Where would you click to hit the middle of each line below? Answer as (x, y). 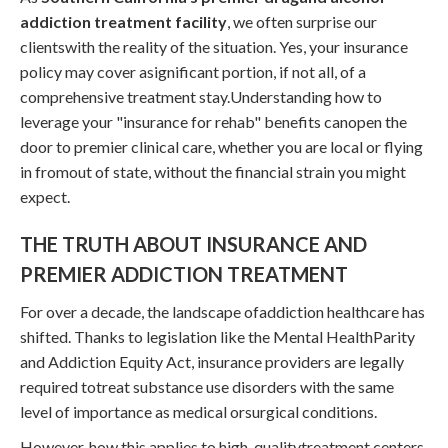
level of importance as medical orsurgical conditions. (198, 411)
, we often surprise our (302, 21)
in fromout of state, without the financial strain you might (213, 171)
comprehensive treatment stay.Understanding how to (201, 96)
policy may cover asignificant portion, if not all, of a (193, 71)
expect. (45, 196)
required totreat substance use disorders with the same (207, 386)
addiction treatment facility (123, 21)
